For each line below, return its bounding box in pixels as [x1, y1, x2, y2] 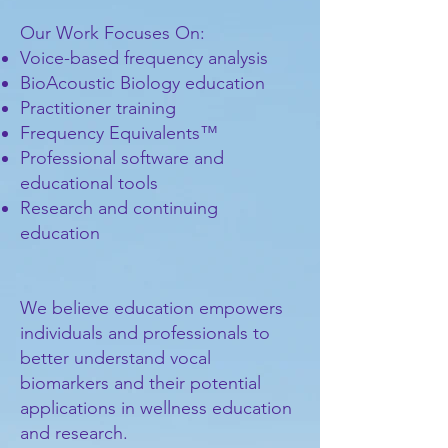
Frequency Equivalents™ [20, 122, 218, 144]
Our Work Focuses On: [20, 22, 205, 44]
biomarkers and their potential [20, 372, 261, 394]
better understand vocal [20, 347, 211, 369]
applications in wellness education [20, 397, 292, 419]
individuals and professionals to [20, 322, 270, 344]
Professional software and [20, 147, 224, 169]
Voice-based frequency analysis [20, 47, 268, 69]
